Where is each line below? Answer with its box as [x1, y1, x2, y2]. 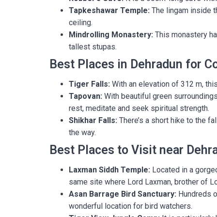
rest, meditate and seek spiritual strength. [69, 104, 209, 113]
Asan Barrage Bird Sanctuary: [69, 189, 176, 199]
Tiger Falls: [69, 79, 110, 89]
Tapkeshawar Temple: [69, 6, 150, 15]
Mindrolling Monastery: [69, 30, 153, 39]
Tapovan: [69, 92, 102, 101]
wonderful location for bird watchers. [69, 201, 192, 211]
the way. [69, 128, 96, 137]
